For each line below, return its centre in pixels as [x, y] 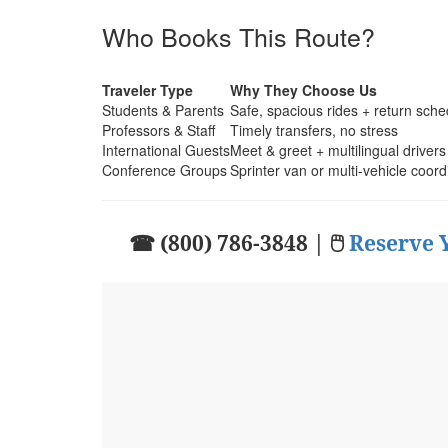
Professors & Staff [158, 129]
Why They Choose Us [303, 89]
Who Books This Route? [238, 35]
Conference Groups [164, 169]
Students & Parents [163, 109]
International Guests [166, 149]
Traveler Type [147, 89]
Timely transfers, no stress [314, 129]
